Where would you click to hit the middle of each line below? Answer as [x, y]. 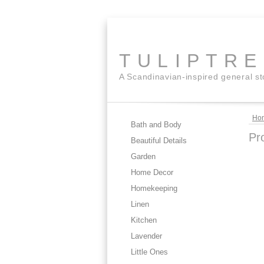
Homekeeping [154, 188]
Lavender [146, 236]
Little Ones [149, 252]
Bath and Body [156, 125]
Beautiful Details [159, 141]
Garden [143, 156]
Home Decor [152, 172]
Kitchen [144, 220]
